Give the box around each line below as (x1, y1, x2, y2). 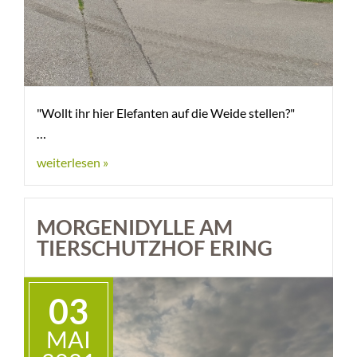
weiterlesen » (37, 155, 108, 170)
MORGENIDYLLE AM (37, 214, 233, 240)
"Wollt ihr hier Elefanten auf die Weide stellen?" (37, 105, 295, 120)
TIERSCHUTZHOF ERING (37, 235, 273, 261)
